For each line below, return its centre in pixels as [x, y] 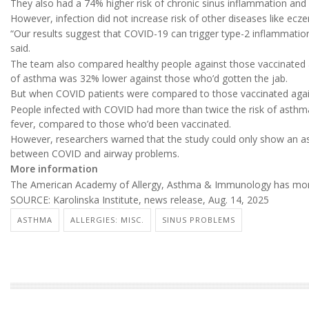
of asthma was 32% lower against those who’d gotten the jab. [149, 78]
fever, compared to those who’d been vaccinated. [121, 123]
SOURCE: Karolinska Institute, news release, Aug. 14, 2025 [140, 200]
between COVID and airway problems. [95, 154]
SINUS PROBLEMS [199, 219]
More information [54, 169]
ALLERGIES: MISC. [107, 219]
